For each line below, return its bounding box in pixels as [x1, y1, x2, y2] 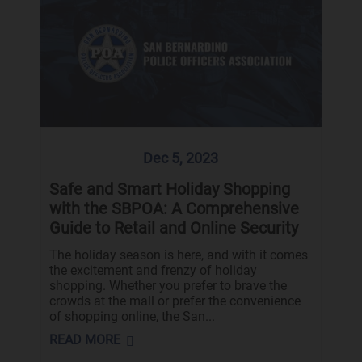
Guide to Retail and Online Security [48, 218, 298, 238]
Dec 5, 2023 [143, 149, 219, 167]
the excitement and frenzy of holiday [48, 263, 257, 279]
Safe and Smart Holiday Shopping [48, 179, 290, 200]
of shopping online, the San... [48, 309, 215, 325]
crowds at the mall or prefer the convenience [48, 293, 301, 309]
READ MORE [48, 332, 120, 348]
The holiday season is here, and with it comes [48, 247, 308, 263]
